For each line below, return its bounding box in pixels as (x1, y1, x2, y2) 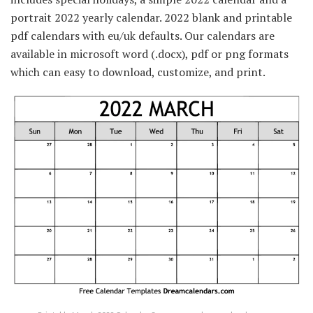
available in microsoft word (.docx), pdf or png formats (10, 45, 289, 61)
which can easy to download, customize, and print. (10, 64, 265, 80)
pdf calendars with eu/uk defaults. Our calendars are (10, 27, 275, 43)
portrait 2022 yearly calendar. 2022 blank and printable (10, 9, 292, 25)
